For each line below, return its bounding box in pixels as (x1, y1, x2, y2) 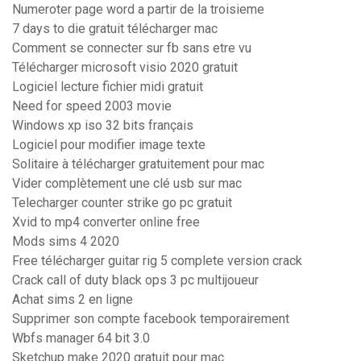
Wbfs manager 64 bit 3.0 (12, 330, 150, 346)
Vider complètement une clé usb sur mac (12, 176, 242, 192)
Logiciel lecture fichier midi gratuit (12, 79, 203, 95)
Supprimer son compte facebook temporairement (12, 311, 289, 327)
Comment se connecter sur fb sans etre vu (12, 40, 251, 56)
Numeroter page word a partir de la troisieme (12, 2, 264, 18)
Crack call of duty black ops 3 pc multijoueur (12, 272, 259, 288)
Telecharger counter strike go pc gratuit (12, 195, 232, 211)
